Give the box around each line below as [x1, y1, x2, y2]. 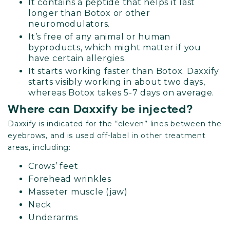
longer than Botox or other [28, 8, 150, 18]
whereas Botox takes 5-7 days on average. [28, 88, 217, 98]
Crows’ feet [28, 161, 79, 171]
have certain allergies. [28, 53, 126, 63]
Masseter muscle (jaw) [28, 186, 128, 197]
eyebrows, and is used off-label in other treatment [8, 130, 206, 140]
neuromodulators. [28, 19, 112, 29]
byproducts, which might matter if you [28, 43, 201, 52]
